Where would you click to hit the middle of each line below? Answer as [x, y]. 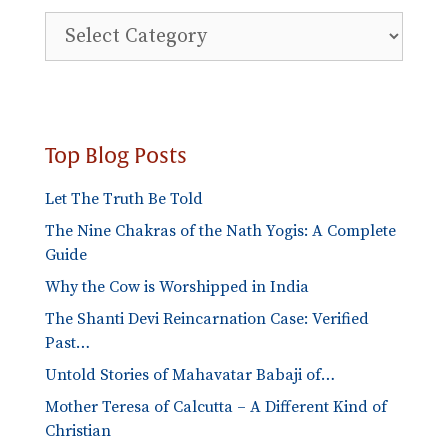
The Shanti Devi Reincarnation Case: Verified [207, 318]
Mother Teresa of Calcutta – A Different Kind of [216, 406]
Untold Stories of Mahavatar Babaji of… [190, 374]
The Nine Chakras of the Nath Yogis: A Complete [220, 230]
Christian [78, 430]
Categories [82, 70]
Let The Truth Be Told [124, 198]
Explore [72, 22]
